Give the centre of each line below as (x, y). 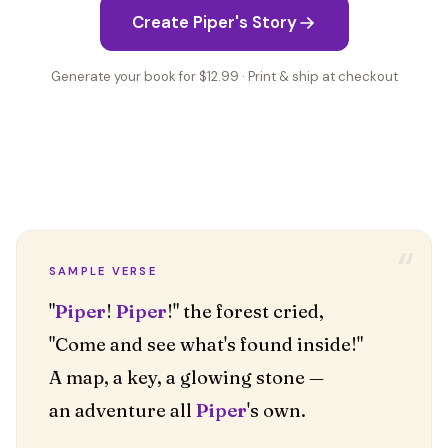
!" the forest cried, (245, 311)
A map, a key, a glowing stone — (186, 377)
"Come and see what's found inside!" (206, 344)
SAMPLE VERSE (103, 271)
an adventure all (122, 410)
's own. (276, 410)
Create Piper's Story (214, 22)
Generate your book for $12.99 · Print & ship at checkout (224, 76)
